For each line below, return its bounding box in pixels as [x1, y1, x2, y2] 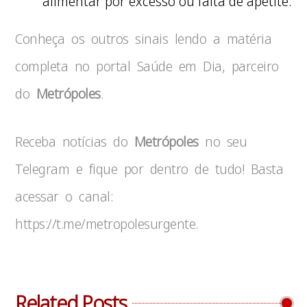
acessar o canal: [15, 187, 113, 206]
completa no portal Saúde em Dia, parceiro [15, 57, 279, 75]
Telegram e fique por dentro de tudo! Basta [15, 160, 284, 178]
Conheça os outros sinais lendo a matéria [15, 29, 272, 48]
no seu [198, 132, 247, 151]
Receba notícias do [15, 132, 134, 151]
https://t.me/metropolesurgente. [15, 214, 198, 233]
